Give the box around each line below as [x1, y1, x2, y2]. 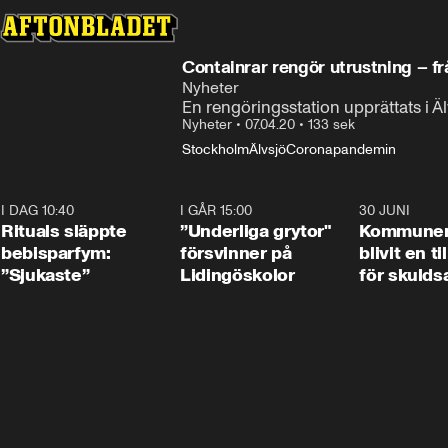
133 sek [308, 116, 355, 133]
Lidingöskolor [180, 264, 295, 286]
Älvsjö [249, 141, 286, 158]
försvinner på [180, 242, 292, 264]
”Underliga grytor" [180, 220, 332, 242]
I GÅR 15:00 [180, 202, 253, 219]
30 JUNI [359, 202, 411, 219]
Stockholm [182, 141, 249, 158]
